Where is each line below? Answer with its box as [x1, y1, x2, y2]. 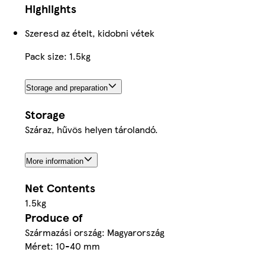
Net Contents [25, 179, 95, 196]
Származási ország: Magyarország [25, 225, 164, 239]
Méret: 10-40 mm [25, 238, 100, 253]
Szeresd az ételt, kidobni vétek [25, 26, 154, 40]
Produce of [25, 209, 83, 225]
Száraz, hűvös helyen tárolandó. [25, 122, 158, 137]
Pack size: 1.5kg [25, 49, 91, 63]
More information [26, 157, 83, 166]
